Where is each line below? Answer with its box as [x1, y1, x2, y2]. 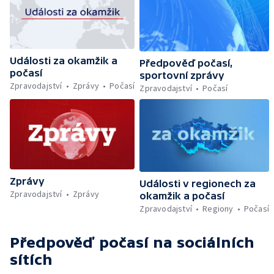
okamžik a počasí [139, 190, 225, 202]
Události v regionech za [139, 178, 256, 190]
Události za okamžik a [10, 54, 117, 66]
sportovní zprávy [139, 70, 225, 81]
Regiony [202, 203, 234, 215]
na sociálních [153, 234, 254, 251]
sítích [10, 251, 53, 268]
